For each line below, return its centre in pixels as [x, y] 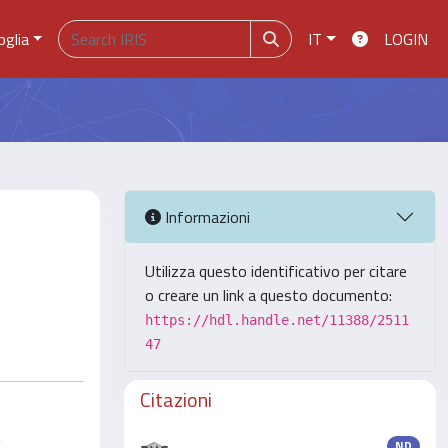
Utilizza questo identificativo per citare [276, 271]
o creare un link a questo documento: [268, 295]
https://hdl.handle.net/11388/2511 [277, 320]
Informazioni [205, 216]
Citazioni [176, 399]
